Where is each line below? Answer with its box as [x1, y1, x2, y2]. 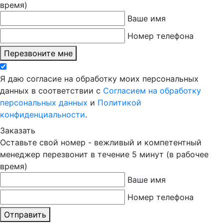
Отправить [4, 209, 46, 220]
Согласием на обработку [103, 85, 201, 96]
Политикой [98, 97, 141, 108]
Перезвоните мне [4, 48, 73, 58]
